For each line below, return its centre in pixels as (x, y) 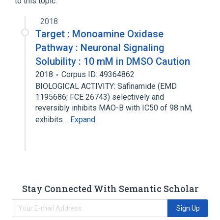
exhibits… (53, 120)
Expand (83, 120)
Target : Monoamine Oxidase (99, 34)
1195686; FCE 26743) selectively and (100, 97)
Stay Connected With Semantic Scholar (110, 188)
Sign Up (188, 208)
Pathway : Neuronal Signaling (100, 48)
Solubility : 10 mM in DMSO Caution (113, 61)
